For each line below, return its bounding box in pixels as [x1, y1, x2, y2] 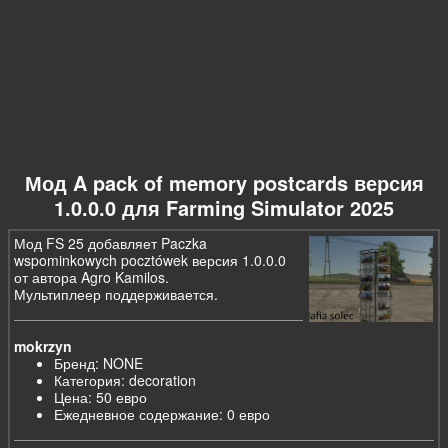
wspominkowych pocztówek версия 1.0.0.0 [14, 250, 287, 271]
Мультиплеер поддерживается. [14, 284, 219, 305]
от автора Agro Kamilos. [14, 267, 170, 288]
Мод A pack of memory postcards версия [24, 168, 424, 198]
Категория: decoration [54, 370, 197, 391]
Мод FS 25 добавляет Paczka [14, 233, 208, 254]
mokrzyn [14, 336, 73, 357]
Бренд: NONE [54, 353, 144, 374]
